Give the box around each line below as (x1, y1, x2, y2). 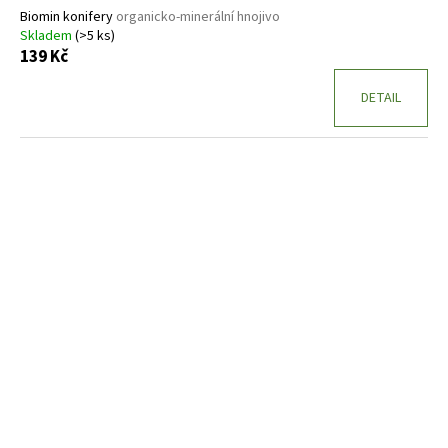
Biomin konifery (20, 7, 116, 28)
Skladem (20, 26, 75, 47)
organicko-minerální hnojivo (116, 7, 280, 28)
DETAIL (361, 88, 401, 109)
